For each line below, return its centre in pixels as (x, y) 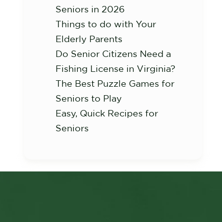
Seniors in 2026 (90, 9)
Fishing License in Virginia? (115, 69)
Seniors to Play (89, 98)
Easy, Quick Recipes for (107, 113)
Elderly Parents (89, 39)
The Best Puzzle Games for (115, 83)
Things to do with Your (106, 24)
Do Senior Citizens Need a (113, 54)
